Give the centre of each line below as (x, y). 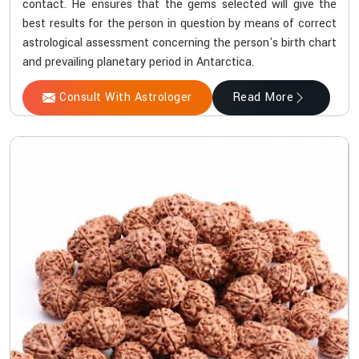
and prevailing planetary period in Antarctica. (138, 63)
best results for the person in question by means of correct (179, 24)
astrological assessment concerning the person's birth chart (179, 43)
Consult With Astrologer (126, 98)
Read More (262, 98)
